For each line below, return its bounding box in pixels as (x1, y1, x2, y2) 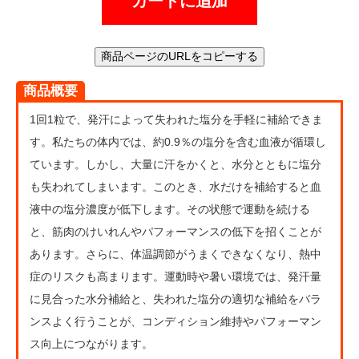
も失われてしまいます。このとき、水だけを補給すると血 (30, 180, 321, 193)
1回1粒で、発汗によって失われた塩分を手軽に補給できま (30, 113, 323, 126)
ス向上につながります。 (30, 337, 153, 350)
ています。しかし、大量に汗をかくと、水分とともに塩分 (30, 158, 321, 171)
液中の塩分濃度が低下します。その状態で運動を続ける (30, 203, 310, 216)
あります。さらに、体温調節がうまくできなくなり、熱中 (30, 248, 321, 260)
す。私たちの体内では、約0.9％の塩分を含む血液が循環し (30, 135, 326, 148)
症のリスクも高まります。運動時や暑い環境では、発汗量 (30, 270, 321, 283)
